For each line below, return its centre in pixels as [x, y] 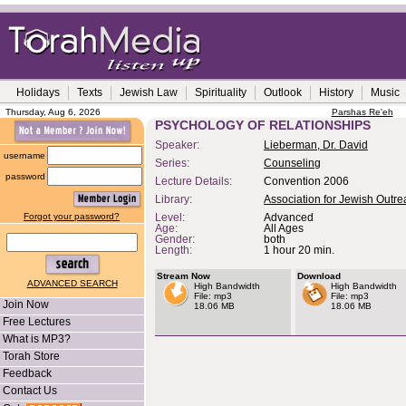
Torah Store [31, 356]
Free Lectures [37, 322]
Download [319, 276]
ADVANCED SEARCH [72, 283]
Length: [174, 250]
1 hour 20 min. [299, 250]
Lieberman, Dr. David [316, 145]
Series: [172, 163]
